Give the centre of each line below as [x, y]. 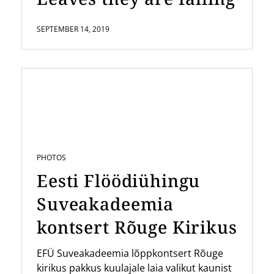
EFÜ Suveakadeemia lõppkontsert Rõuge [130, 253]
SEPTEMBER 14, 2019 [73, 29]
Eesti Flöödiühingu [119, 180]
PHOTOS [51, 157]
